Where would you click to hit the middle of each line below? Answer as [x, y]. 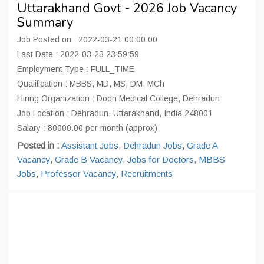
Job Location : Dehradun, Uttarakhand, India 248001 [115, 113]
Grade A [202, 145]
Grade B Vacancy [89, 159]
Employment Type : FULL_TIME [76, 69]
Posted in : [39, 145]
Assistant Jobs [90, 145]
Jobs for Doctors [161, 159]
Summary [45, 22]
